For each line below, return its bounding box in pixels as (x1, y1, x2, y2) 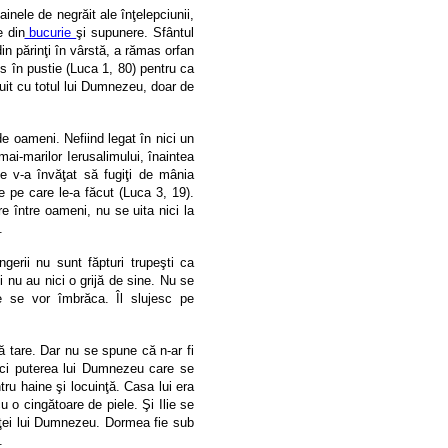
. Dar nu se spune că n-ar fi (31, 342, 195, 358)
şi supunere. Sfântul (76, 24, 194, 40)
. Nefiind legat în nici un (55, 130, 195, 146)
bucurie (24, 24, 77, 40)
